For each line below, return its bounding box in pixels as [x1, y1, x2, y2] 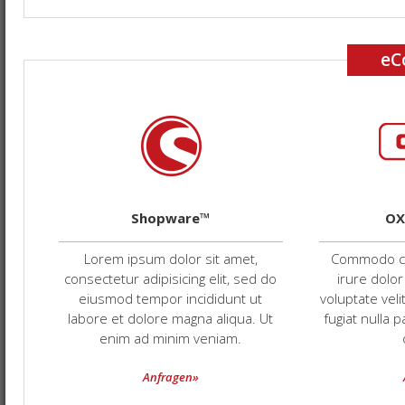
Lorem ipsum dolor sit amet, [84, 250, 258, 268]
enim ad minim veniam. [99, 329, 242, 347]
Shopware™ [131, 209, 211, 227]
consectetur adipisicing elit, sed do [64, 269, 278, 287]
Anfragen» [143, 369, 199, 385]
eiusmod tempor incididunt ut [79, 289, 263, 307]
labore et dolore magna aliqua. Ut [68, 309, 274, 327]
